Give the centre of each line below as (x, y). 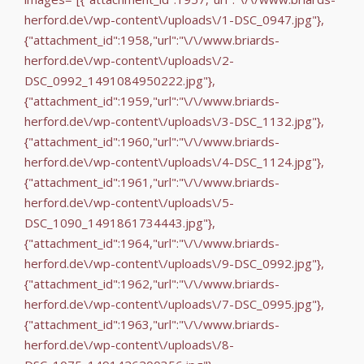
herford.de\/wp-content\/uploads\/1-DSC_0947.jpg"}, (174, 19)
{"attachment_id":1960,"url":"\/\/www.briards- (152, 141)
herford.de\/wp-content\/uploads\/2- (129, 60)
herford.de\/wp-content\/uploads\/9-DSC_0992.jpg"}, (174, 263)
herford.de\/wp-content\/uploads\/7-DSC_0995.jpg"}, (174, 303)
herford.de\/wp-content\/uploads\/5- (129, 202)
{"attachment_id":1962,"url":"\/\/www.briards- (152, 283)
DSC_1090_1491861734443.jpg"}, (120, 222)
